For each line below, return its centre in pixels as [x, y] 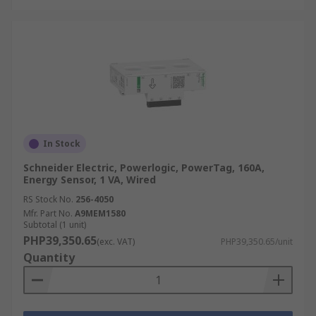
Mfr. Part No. [48, 213]
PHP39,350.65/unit [257, 242]
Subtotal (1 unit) [55, 225]
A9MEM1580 [100, 213]
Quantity [49, 257]
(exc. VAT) [116, 242]
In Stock [62, 144]
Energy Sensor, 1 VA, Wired [90, 180]
